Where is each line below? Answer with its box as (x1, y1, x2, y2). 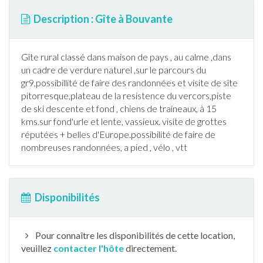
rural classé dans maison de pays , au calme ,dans (39, 51, 231, 62)
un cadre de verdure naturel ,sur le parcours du (21, 64, 206, 75)
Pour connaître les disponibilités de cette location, (33, 230, 235, 241)
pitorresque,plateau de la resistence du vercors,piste (21, 90, 231, 101)
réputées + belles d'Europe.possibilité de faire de (21, 129, 215, 140)
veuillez (21, 242, 53, 254)
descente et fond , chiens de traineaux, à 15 (44, 103, 217, 114)
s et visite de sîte (171, 77, 238, 88)
